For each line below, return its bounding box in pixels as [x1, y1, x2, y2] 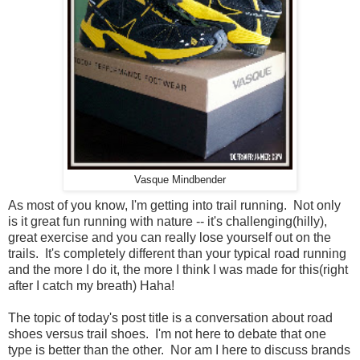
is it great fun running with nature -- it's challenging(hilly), [8, 214, 327, 228]
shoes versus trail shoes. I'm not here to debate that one [8, 326, 326, 341]
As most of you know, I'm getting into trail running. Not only [8, 198, 341, 212]
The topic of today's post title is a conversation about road [8, 310, 333, 325]
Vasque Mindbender [134, 174, 226, 186]
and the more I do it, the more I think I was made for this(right [8, 262, 348, 276]
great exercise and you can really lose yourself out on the [8, 230, 331, 244]
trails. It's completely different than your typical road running [8, 246, 346, 260]
